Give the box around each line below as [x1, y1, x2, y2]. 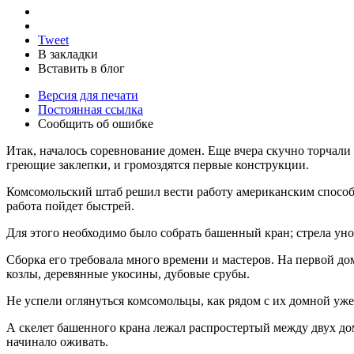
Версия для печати [38, 88, 138, 102]
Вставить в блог [38, 61, 125, 75]
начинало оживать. [6, 334, 108, 348]
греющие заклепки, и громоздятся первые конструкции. [6, 157, 309, 171]
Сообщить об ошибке [38, 116, 153, 130]
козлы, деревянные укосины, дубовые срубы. [6, 266, 250, 281]
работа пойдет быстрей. [6, 198, 134, 213]
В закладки [38, 47, 98, 61]
